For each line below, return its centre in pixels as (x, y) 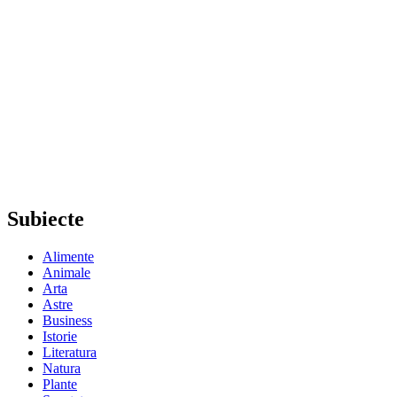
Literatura (70, 352)
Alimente (68, 256)
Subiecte (46, 219)
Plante (60, 384)
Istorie (60, 336)
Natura (62, 368)
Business (67, 320)
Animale (66, 272)
